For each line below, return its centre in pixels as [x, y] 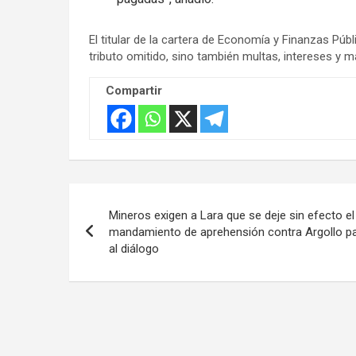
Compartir [133, 90]
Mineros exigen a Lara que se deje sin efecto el [231, 215]
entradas [118, 263]
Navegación [135, 198]
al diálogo [133, 248]
